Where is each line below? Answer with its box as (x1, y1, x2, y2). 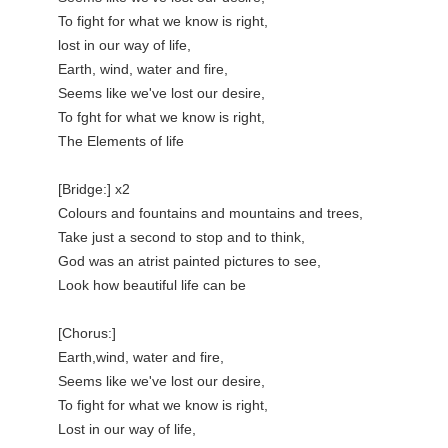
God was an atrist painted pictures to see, (58, 253, 321, 269)
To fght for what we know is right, (58, 109, 265, 125)
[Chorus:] (58, 325, 116, 341)
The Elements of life (58, 133, 184, 149)
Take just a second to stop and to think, (58, 229, 305, 245)
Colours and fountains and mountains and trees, (58, 205, 363, 221)
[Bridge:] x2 (58, 181, 130, 197)
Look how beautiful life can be (58, 277, 246, 293)
